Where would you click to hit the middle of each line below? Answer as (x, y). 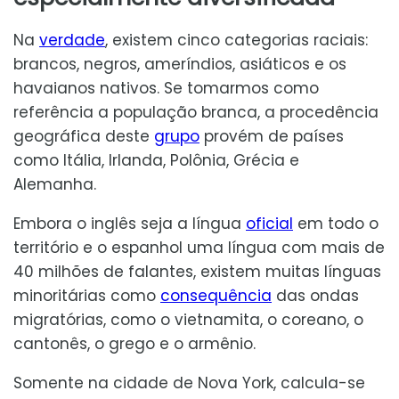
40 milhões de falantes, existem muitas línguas (197, 272)
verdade (72, 41)
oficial (269, 224)
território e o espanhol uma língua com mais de (199, 248)
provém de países (272, 137)
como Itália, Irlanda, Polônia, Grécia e (156, 161)
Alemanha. (55, 185)
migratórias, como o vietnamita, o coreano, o (188, 320)
